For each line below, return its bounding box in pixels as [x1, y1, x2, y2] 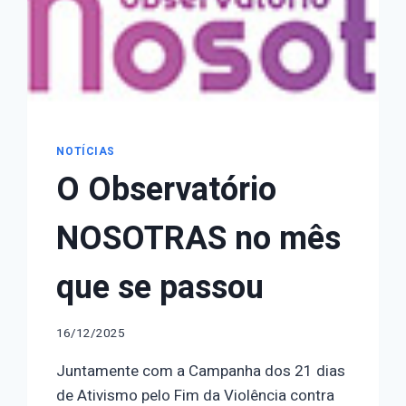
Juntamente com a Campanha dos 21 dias [56, 360, 346, 383]
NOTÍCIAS [56, 143, 116, 159]
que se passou [56, 263, 265, 312]
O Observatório [56, 165, 277, 214]
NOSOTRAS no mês [56, 214, 342, 263]
